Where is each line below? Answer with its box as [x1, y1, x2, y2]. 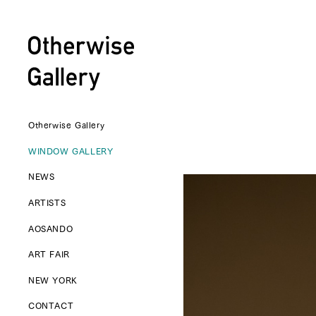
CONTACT [28, 301, 74, 310]
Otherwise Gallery [28, 121, 105, 130]
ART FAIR [28, 250, 70, 259]
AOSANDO [28, 224, 73, 233]
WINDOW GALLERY [28, 146, 114, 155]
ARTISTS [28, 198, 66, 207]
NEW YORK [28, 275, 78, 284]
